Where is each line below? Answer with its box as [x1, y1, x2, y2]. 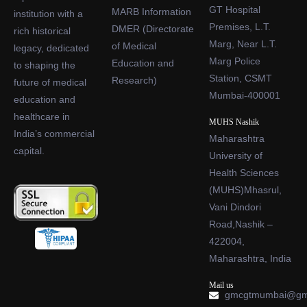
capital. [14, 145, 45, 156]
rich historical [14, 25, 71, 36]
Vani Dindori [209, 201, 262, 212]
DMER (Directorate [111, 23, 194, 34]
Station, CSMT [209, 73, 273, 84]
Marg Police [209, 56, 261, 66]
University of [209, 150, 263, 161]
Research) [111, 75, 157, 86]
